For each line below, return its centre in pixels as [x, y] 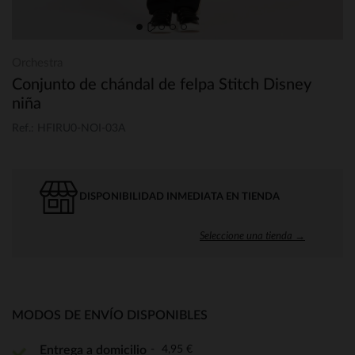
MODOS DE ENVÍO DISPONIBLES [110, 315]
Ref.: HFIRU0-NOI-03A [69, 128]
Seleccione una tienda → [252, 235]
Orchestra [37, 63]
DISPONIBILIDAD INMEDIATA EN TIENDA [179, 197]
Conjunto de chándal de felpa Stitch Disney [162, 85]
